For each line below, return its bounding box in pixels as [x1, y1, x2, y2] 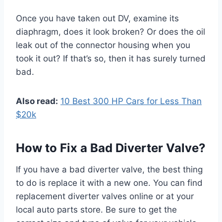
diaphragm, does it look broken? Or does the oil [16, 26, 205, 37]
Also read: [16, 96, 58, 106]
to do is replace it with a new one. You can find [16, 177, 203, 188]
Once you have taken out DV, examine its [16, 13, 179, 23]
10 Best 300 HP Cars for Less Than [60, 96, 202, 106]
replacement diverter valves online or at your [16, 191, 194, 201]
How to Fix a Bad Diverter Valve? [16, 140, 206, 155]
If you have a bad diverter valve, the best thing [16, 164, 203, 174]
